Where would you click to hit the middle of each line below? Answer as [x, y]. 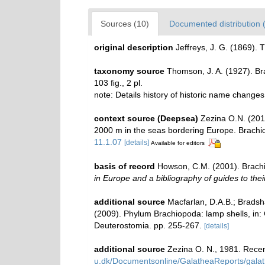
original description [134, 47]
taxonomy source [129, 71]
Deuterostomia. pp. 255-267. [148, 225]
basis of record [125, 166]
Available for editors [178, 143]
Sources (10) [125, 24]
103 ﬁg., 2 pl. [118, 83]
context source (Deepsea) [146, 118]
